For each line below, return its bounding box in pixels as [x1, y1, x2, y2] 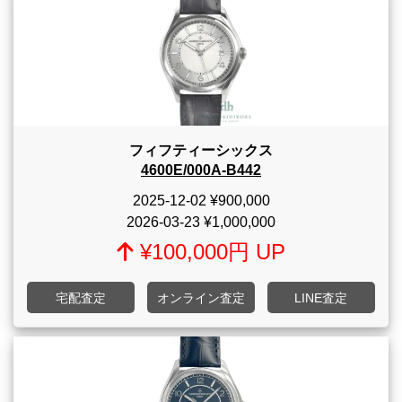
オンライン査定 [156, 291, 245, 306]
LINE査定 [294, 291, 348, 306]
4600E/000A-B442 [141, 162, 261, 179]
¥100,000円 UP [133, 240, 285, 265]
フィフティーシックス [129, 143, 273, 159]
